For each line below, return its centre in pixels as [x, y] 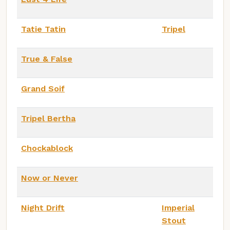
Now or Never [50, 178]
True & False [47, 59]
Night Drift [43, 208]
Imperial [178, 208]
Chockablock [47, 148]
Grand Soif [43, 89]
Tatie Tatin [43, 29]
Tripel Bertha [48, 119]
